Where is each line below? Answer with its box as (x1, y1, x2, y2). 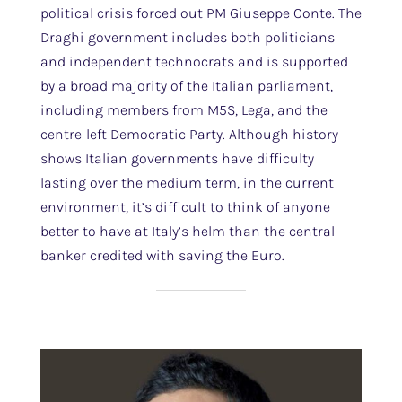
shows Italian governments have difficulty (39, 150, 314, 167)
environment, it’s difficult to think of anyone (39, 198, 330, 215)
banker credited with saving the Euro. (39, 247, 288, 264)
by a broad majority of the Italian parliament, (39, 77, 333, 94)
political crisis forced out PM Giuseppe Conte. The (39, 4, 362, 22)
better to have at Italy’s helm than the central (39, 223, 335, 240)
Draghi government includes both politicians (39, 29, 335, 46)
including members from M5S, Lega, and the (39, 101, 328, 118)
